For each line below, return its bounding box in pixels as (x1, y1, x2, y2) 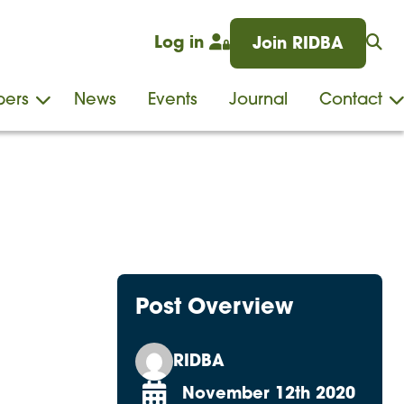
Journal (229, 92, 288, 109)
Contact (319, 92, 382, 109)
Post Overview (135, 298, 293, 319)
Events (148, 92, 197, 109)
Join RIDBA (252, 36, 344, 53)
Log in (154, 34, 209, 52)
